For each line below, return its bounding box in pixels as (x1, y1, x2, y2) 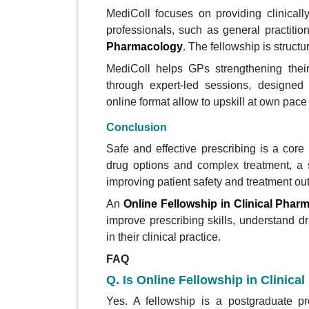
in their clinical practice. (106, 231, 221, 243)
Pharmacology (106, 41, 183, 53)
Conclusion (106, 121, 167, 134)
